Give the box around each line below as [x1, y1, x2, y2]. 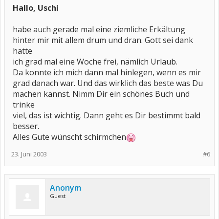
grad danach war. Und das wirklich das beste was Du [13, 78, 203, 88]
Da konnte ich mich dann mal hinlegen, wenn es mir [13, 67, 201, 78]
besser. [13, 121, 39, 131]
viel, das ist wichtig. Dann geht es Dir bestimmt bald [13, 110, 200, 121]
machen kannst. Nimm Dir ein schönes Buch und [13, 88, 190, 99]
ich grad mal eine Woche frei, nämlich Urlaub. [13, 56, 177, 67]
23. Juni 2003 [11, 150, 47, 158]
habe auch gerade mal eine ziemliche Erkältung [13, 24, 185, 35]
